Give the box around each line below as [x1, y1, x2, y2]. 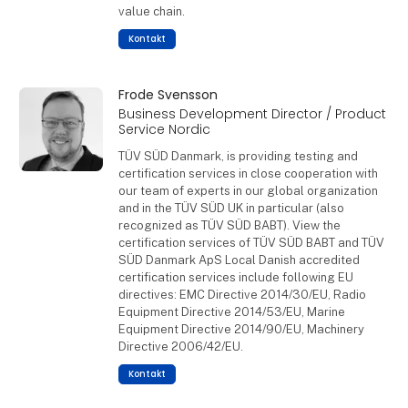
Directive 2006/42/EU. [117, 339, 243, 353]
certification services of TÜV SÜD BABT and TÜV [117, 235, 384, 250]
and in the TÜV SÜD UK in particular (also [117, 200, 344, 215]
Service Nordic [117, 120, 210, 139]
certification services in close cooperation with [117, 166, 378, 180]
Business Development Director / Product [117, 105, 386, 124]
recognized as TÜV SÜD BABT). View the [117, 218, 341, 232]
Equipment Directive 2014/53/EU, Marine [117, 304, 345, 319]
